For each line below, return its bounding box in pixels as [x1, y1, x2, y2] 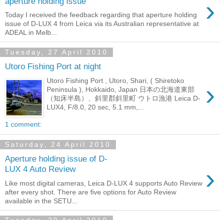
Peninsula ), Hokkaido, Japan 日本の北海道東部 [47, 85, 195, 93]
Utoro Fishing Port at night [5, 61, 101, 71]
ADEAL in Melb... [5, 28, 57, 37]
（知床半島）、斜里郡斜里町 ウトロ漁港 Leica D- [47, 94, 201, 102]
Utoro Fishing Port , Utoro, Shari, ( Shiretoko [47, 76, 185, 84]
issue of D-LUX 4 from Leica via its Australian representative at [5, 20, 199, 28]
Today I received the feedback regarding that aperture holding [5, 11, 197, 19]
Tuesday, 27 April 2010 [5, 48, 108, 56]
